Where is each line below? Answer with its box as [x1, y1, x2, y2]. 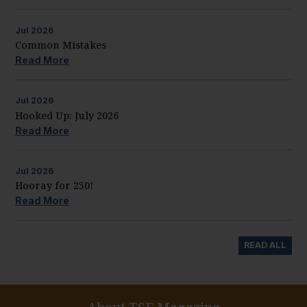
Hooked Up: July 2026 [14, 108, 119, 122]
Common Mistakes [14, 38, 106, 52]
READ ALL [244, 240, 287, 251]
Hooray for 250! [14, 179, 93, 193]
